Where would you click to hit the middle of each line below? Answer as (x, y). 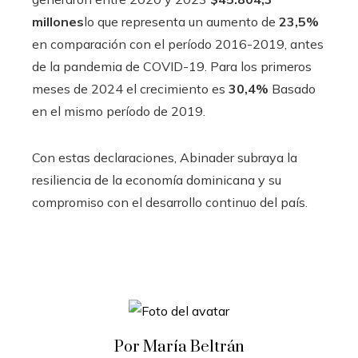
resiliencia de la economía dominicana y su (157, 179)
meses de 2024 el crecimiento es (130, 88)
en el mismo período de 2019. (119, 111)
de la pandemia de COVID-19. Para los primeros (172, 66)
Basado (292, 88)
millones (58, 21)
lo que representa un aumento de (181, 21)
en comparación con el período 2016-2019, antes (178, 44)
